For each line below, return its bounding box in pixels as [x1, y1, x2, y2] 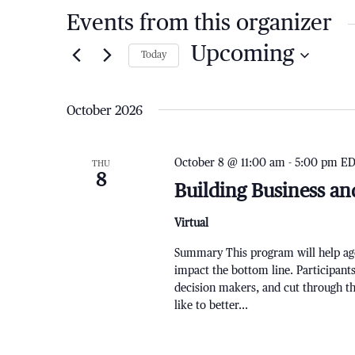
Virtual [174, 218, 208, 229]
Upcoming [191, 44, 294, 66]
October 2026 [67, 105, 143, 118]
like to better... [174, 300, 248, 311]
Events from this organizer [67, 13, 332, 35]
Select [190, 73, 223, 86]
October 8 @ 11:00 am [174, 158, 285, 169]
